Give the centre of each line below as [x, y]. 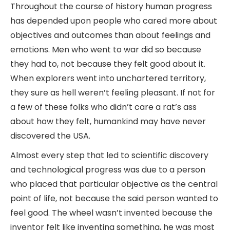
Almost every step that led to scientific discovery [109, 155]
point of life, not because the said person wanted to [114, 198]
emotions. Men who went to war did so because [106, 49]
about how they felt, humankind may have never [108, 121]
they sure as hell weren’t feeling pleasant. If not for [113, 92]
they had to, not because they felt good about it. [108, 64]
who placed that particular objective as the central [114, 184]
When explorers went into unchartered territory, [108, 78]
